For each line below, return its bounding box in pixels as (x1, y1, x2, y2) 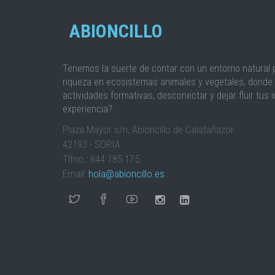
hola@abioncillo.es (88, 168, 165, 180)
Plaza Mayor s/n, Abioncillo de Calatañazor (63, 123, 234, 136)
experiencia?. (63, 103, 115, 115)
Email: (63, 168, 88, 180)
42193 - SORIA (63, 138, 120, 150)
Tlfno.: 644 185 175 (63, 153, 139, 165)
